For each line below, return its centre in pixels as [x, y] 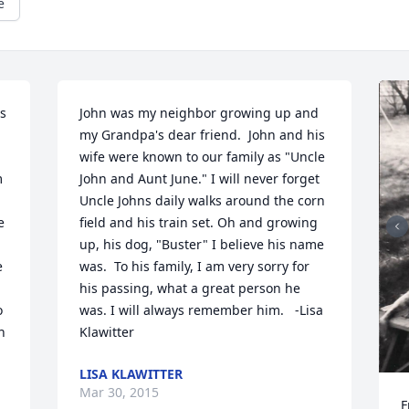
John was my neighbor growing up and [199, 113]
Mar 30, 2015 [120, 392]
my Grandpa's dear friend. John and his [203, 135]
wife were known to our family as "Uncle [203, 157]
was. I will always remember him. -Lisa [202, 310]
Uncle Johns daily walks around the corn [203, 200]
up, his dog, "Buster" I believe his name [202, 244]
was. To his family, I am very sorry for [195, 266]
